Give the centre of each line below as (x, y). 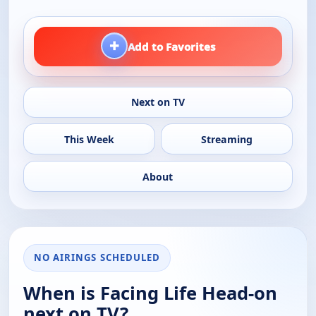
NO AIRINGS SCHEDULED (97, 258)
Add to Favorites (171, 47)
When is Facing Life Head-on (150, 293)
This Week (89, 139)
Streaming (227, 139)
